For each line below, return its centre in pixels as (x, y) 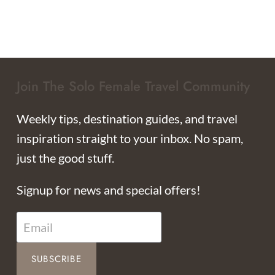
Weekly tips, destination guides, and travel (127, 119)
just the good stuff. (65, 158)
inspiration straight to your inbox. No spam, (130, 138)
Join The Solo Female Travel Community (133, 86)
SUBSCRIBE (56, 259)
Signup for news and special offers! (109, 190)
